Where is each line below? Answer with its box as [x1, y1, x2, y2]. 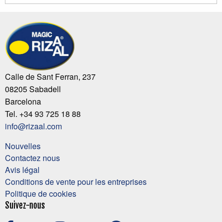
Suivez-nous [5, 200, 45, 211]
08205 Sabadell [5, 83, 61, 95]
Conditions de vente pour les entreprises [5, 176, 147, 188]
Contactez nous [5, 152, 60, 164]
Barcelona [5, 96, 41, 108]
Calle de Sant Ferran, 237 [5, 71, 96, 83]
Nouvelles [5, 140, 41, 152]
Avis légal [5, 164, 40, 176]
